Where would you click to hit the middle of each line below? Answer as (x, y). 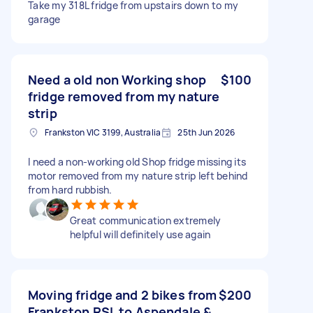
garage (44, 19)
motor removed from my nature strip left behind (138, 175)
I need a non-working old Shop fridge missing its (137, 161)
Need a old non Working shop (117, 79)
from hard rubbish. (70, 189)
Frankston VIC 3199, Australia (103, 132)
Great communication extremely (146, 220)
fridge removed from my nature (124, 96)
